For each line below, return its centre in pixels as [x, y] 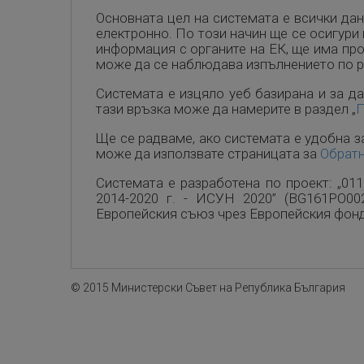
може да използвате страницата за [208, 154]
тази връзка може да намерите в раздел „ [226, 109]
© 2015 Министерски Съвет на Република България [208, 288]
